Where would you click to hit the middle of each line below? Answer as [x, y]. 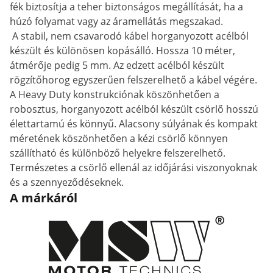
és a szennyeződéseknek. [67, 182]
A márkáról [44, 198]
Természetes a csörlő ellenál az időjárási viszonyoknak [133, 168]
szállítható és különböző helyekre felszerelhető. [118, 153]
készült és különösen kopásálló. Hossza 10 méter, [122, 51]
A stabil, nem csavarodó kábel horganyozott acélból [129, 36]
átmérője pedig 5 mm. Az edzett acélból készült [117, 65]
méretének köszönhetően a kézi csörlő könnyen [119, 138]
